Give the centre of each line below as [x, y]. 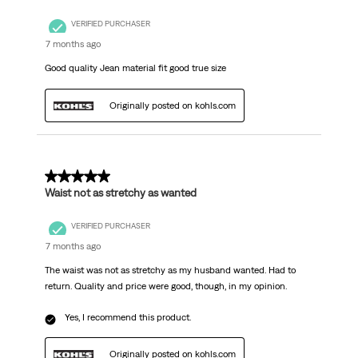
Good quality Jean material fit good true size [135, 68]
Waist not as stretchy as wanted [120, 193]
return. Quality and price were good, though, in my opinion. [165, 286]
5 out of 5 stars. [88, 177]
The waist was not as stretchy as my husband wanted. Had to [170, 270]
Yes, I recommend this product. [127, 318]
